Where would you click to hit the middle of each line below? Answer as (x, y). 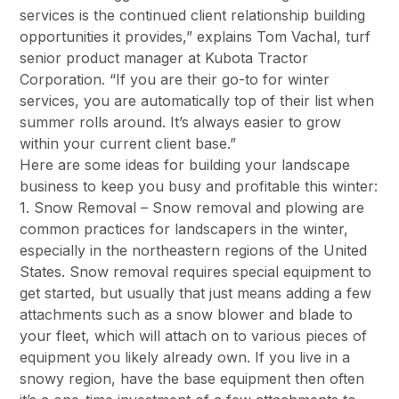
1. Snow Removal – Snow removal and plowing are (192, 208)
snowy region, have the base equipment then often (192, 379)
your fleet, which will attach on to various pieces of (194, 336)
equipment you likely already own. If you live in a (185, 358)
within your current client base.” (128, 144)
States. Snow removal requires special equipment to (196, 272)
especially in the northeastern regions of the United (194, 251)
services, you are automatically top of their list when (197, 101)
